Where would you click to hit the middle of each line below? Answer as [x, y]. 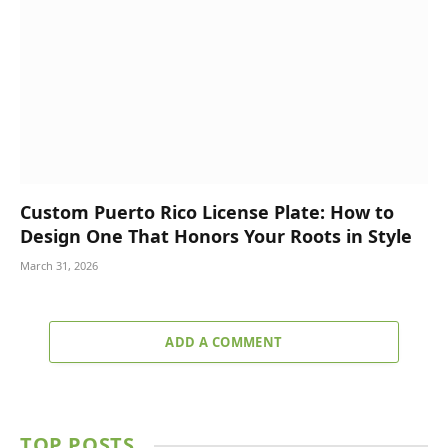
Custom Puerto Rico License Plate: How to [207, 212]
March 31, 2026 [59, 266]
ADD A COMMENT [224, 342]
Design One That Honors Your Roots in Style [216, 236]
